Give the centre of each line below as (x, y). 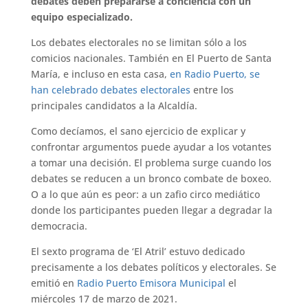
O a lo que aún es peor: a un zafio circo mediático (145, 195)
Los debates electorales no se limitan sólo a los (139, 43)
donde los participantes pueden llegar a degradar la (151, 210)
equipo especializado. (81, 17)
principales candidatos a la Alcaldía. (114, 106)
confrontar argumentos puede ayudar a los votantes (151, 147)
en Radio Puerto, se (214, 74)
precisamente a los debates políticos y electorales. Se (153, 267)
